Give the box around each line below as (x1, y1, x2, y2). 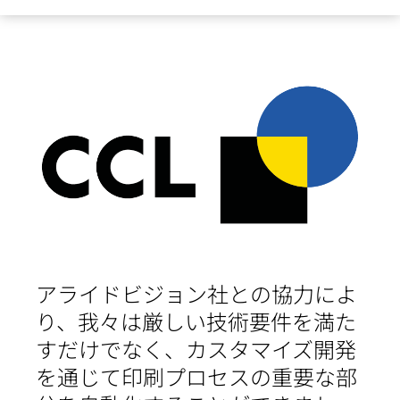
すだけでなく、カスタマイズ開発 (36, 332, 356, 364)
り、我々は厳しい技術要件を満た (36, 304, 356, 337)
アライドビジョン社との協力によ (36, 277, 357, 309)
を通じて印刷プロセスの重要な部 (36, 360, 357, 392)
